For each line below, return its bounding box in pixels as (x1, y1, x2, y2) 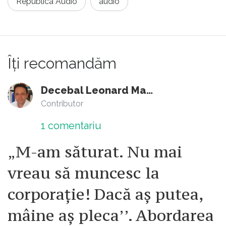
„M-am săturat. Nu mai (8, 141, 182, 162)
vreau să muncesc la (8, 162, 159, 183)
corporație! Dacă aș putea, (8, 184, 203, 204)
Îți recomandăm (8, 54, 117, 72)
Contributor (41, 98, 83, 108)
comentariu (45, 119, 101, 132)
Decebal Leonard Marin (146, 84, 153, 96)
